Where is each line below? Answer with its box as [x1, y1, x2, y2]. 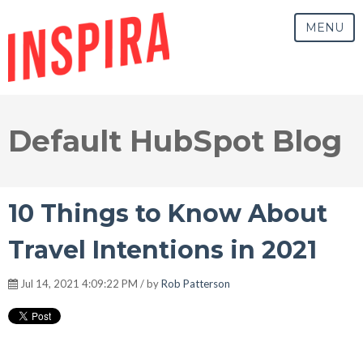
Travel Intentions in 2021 [8, 234, 317, 265]
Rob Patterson [161, 276, 230, 290]
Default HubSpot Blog [8, 122, 342, 159]
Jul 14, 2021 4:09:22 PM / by [18, 276, 161, 290]
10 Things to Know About [8, 198, 327, 228]
